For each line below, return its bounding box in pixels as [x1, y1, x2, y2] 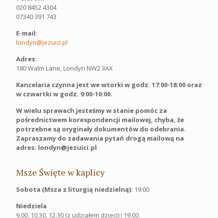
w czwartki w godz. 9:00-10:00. [16, 89, 112, 98]
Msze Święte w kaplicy [16, 166, 105, 178]
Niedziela [16, 201, 47, 210]
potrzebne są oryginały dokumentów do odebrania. [16, 124, 186, 133]
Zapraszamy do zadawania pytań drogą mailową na [16, 133, 184, 143]
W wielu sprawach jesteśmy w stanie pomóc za [16, 106, 167, 115]
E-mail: [16, 28, 37, 37]
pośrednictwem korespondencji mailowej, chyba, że [16, 115, 184, 124]
